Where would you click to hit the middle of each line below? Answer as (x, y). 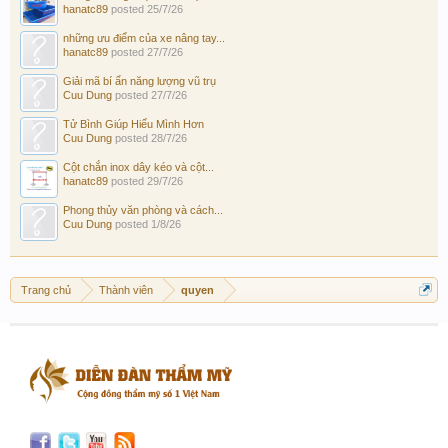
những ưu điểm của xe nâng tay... (144, 37)
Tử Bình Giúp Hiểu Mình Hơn (133, 123)
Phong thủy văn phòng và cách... (143, 209)
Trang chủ (46, 289)
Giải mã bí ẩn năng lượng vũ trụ (139, 80)
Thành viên (126, 289)
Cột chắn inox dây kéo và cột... (138, 166)
